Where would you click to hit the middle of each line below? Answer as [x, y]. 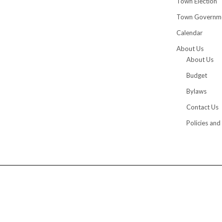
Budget [197, 75]
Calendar [190, 32]
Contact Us [202, 107]
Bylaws [196, 91]
